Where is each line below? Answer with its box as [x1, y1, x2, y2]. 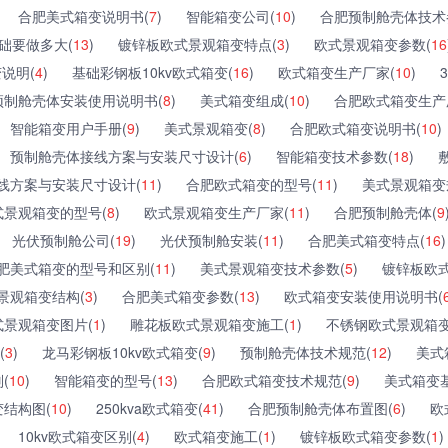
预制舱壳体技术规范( [240, 341, 371, 362]
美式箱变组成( [200, 89, 289, 110]
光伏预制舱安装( [160, 229, 263, 250]
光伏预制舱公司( [12, 229, 115, 250]
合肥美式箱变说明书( [18, 5, 149, 26]
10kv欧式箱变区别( [18, 425, 137, 446]
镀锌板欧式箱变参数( [300, 425, 431, 446]
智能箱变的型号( [54, 369, 157, 390]
